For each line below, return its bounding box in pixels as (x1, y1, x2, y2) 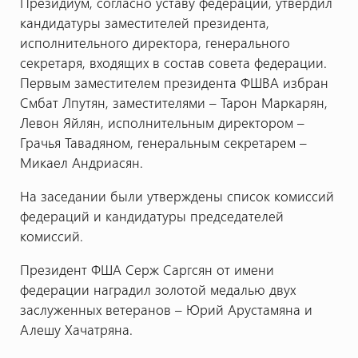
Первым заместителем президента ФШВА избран (19, 73, 328, 91)
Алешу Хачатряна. (19, 320, 133, 338)
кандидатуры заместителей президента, (19, 13, 269, 31)
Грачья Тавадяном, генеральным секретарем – (19, 133, 307, 151)
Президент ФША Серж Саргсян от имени (19, 260, 274, 278)
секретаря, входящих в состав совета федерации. (19, 53, 327, 71)
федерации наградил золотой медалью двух (19, 280, 296, 298)
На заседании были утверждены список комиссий (19, 186, 334, 205)
